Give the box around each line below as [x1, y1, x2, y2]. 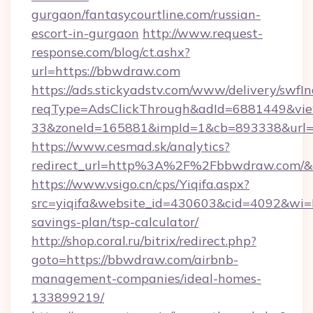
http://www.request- [143, 25, 263, 41]
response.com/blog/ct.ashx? [31, 44, 190, 60]
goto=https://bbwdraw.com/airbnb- [31, 252, 238, 268]
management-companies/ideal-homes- [31, 270, 261, 286]
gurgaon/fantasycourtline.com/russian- [31, 6, 261, 22]
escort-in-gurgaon [31, 25, 139, 41]
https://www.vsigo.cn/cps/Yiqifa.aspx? [31, 176, 249, 192]
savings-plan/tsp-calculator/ [31, 214, 198, 230]
